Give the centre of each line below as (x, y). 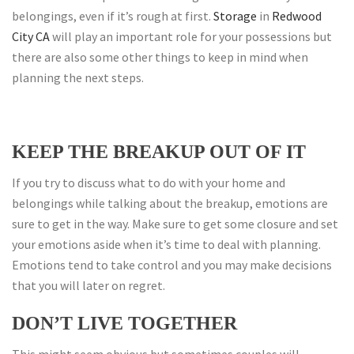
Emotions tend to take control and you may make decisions (172, 265)
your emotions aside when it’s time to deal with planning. (166, 244)
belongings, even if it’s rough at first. (113, 16)
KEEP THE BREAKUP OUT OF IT (159, 152)
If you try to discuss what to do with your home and (149, 183)
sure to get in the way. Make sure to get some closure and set (175, 224)
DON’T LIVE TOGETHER (124, 323)
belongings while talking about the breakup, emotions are (170, 203)
